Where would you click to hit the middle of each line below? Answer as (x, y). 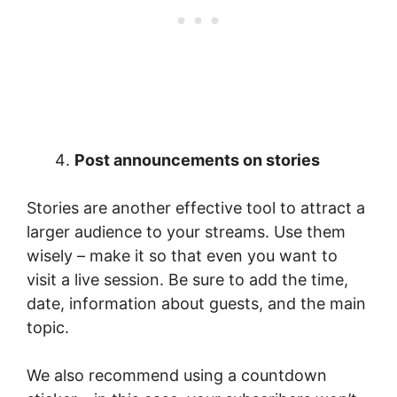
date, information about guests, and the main (196, 303)
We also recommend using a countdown (177, 375)
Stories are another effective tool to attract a (196, 207)
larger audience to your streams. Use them (186, 231)
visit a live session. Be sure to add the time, (187, 279)
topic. (48, 327)
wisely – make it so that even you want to (182, 255)
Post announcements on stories (197, 160)
